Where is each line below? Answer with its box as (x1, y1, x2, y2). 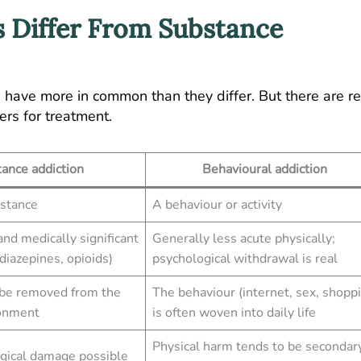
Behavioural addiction (201, 160, 330, 178)
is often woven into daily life (152, 303, 316, 322)
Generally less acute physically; (152, 229, 335, 247)
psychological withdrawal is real (152, 249, 338, 268)
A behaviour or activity (152, 195, 282, 214)
